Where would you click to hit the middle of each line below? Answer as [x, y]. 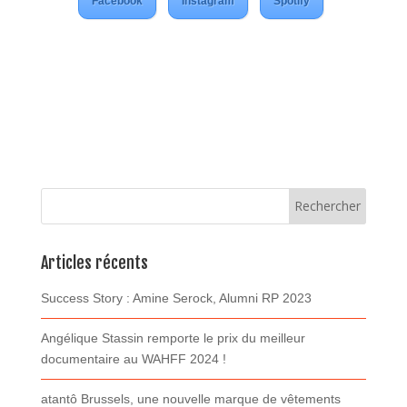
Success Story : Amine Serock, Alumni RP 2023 [176, 298]
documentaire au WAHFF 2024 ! [133, 358]
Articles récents [94, 262]
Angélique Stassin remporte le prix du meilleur [173, 338]
